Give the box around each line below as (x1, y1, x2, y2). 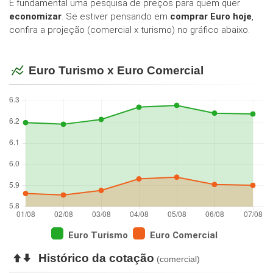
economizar (9, 11, 62, 23)
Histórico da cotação (38, 252, 155, 265)
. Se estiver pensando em (62, 11, 170, 23)
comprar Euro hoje (170, 11, 252, 23)
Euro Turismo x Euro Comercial (28, 64, 204, 77)
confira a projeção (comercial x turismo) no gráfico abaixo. (9, 24, 250, 36)
